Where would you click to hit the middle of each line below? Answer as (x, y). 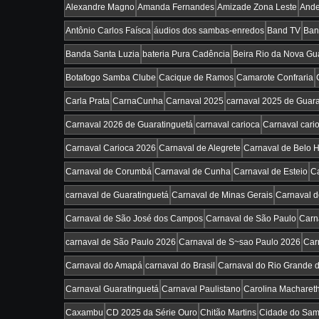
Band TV (284, 30)
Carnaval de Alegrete (200, 148)
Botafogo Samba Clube (111, 77)
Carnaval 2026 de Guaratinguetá (129, 124)
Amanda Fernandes (176, 7)
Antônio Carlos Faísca (108, 30)
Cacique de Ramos (196, 77)
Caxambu (84, 312)
